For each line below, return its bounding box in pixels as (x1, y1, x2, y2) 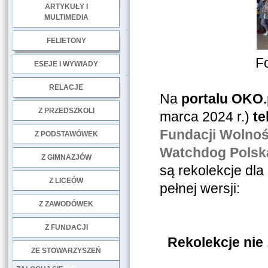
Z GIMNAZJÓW (41, 153, 92, 162)
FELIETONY (46, 36, 86, 45)
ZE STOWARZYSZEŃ (31, 246, 101, 255)
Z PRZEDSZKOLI (38, 106, 95, 115)
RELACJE (49, 83, 83, 92)
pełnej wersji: (159, 181, 240, 196)
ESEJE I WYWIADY (34, 60, 98, 68)
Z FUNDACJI (44, 223, 88, 232)
